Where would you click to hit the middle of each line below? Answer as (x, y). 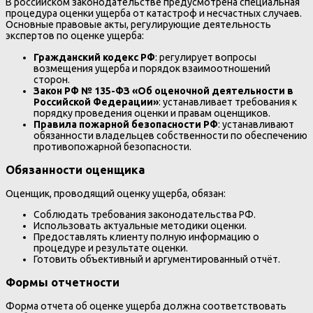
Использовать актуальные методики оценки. (140, 225)
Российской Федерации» (96, 102)
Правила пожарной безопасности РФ (126, 124)
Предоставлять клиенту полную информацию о (146, 236)
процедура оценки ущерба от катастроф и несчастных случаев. (154, 14)
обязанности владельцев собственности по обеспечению (170, 135)
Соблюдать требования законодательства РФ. (145, 214)
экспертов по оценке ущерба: (75, 36)
